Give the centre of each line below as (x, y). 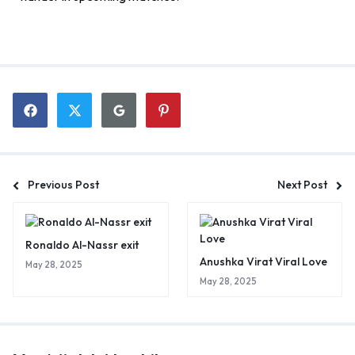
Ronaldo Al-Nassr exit (82, 245)
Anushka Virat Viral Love (263, 262)
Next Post (302, 185)
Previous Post (63, 185)
